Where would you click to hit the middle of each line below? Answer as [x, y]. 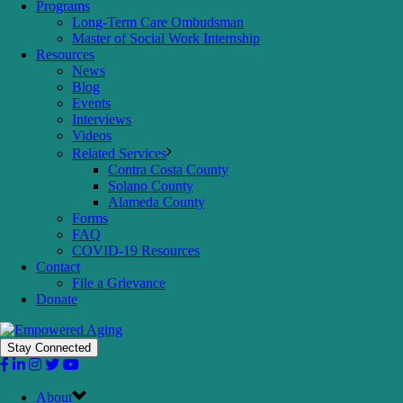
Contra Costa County [168, 169]
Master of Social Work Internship [166, 38]
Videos [92, 135]
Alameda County [157, 201]
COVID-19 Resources [136, 250]
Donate [57, 299]
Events [91, 103]
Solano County [151, 185]
